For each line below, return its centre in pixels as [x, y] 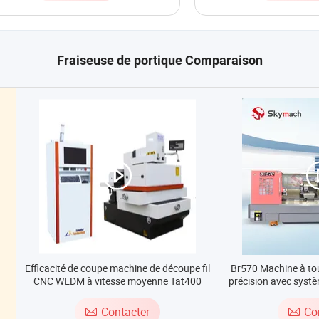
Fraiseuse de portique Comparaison [159, 60]
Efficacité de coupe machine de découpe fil [117, 268]
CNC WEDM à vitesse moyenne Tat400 [117, 281]
